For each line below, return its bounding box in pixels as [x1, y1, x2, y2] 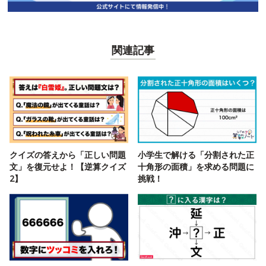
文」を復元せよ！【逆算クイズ [9, 160, 126, 172]
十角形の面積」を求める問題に [138, 160, 254, 172]
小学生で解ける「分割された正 [138, 148, 254, 160]
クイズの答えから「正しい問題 [9, 148, 126, 160]
